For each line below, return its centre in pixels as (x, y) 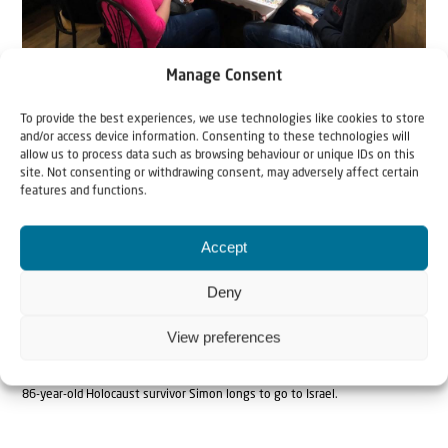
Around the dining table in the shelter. (125, 62)
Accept (224, 247)
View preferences (224, 337)
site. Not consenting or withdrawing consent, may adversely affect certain (219, 173)
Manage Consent (224, 76)
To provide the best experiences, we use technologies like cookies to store (222, 119)
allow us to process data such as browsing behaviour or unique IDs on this (217, 155)
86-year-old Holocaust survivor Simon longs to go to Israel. (180, 394)
